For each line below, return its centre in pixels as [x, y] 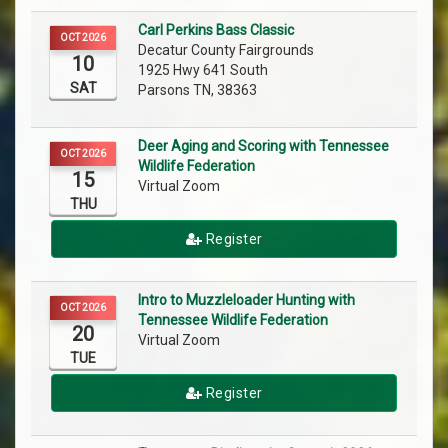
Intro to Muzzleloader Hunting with [246, 300]
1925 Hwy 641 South [203, 70]
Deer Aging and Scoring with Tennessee [263, 146]
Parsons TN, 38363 [197, 90]
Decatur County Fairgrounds [227, 50]
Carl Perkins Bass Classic [216, 30]
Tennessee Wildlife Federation [233, 320]
